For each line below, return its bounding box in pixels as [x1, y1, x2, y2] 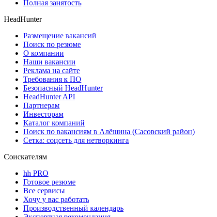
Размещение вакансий [23, 31, 96, 40]
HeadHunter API [23, 93, 75, 101]
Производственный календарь [23, 204, 124, 213]
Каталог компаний [23, 119, 85, 127]
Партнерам [23, 101, 60, 110]
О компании [23, 49, 64, 58]
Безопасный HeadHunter [23, 84, 103, 93]
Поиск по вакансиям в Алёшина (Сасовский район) [23, 127, 195, 136]
